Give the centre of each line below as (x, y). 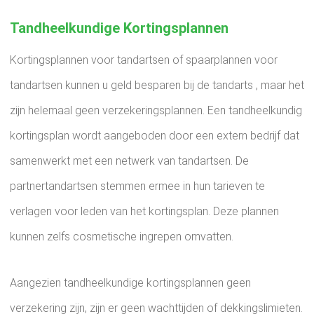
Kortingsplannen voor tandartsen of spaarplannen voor (144, 60)
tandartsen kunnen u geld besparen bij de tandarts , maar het (157, 85)
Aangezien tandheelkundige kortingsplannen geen (130, 283)
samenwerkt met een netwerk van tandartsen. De (129, 161)
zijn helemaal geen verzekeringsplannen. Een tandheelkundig (156, 110)
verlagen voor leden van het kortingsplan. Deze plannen (144, 211)
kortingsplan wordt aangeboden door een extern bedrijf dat (155, 136)
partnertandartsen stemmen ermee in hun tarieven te (137, 186)
